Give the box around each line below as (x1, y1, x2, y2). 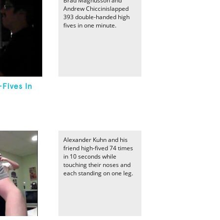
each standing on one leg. (63, 169, 133, 177)
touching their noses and (63, 161, 131, 169)
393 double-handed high (63, 13, 130, 21)
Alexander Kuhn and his (63, 136, 128, 144)
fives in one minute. (63, 21, 116, 29)
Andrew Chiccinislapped (63, 4, 129, 13)
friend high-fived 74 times (63, 144, 133, 152)
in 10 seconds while (63, 152, 116, 161)
